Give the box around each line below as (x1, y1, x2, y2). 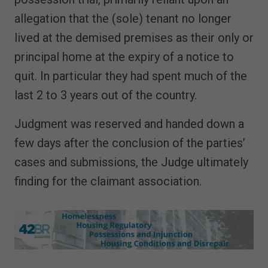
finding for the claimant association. (14, 173, 202, 188)
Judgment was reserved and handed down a (14, 116, 244, 131)
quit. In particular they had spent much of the (14, 68, 247, 83)
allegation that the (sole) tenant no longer (14, 11, 232, 26)
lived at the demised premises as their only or (14, 30, 254, 45)
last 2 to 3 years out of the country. (14, 87, 197, 102)
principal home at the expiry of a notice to (14, 49, 234, 64)
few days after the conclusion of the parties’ (14, 135, 245, 150)
